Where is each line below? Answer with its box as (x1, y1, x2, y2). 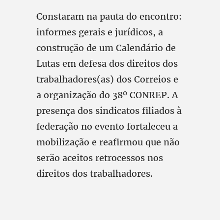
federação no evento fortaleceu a (36, 121, 178, 132)
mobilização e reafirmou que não (36, 137, 180, 148)
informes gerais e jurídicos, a (36, 27, 163, 38)
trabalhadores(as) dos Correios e (36, 74, 178, 85)
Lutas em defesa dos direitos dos (36, 58, 178, 69)
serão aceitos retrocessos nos (36, 152, 163, 164)
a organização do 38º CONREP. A (36, 89, 178, 101)
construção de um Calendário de (36, 42, 176, 54)
